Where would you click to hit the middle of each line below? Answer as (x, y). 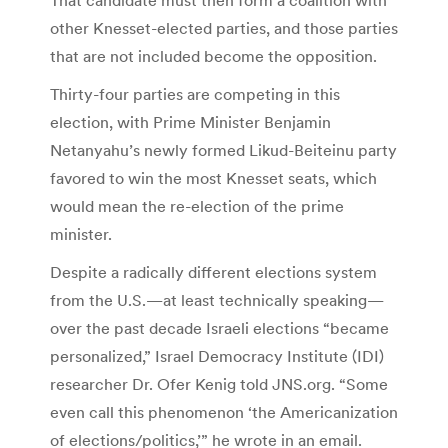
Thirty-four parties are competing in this (195, 93)
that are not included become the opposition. (213, 55)
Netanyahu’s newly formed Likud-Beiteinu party (223, 149)
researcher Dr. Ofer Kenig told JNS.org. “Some (219, 383)
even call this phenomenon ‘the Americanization (224, 411)
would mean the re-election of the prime (197, 205)
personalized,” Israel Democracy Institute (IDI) (217, 355)
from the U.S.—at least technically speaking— (217, 299)
